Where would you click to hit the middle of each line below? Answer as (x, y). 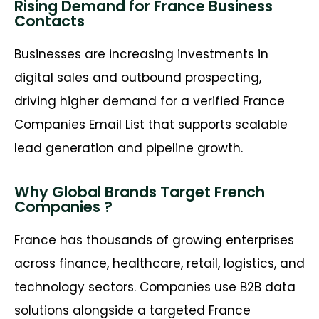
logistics (249, 264)
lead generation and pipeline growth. (129, 148)
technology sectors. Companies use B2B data (155, 287)
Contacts (49, 21)
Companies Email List (79, 124)
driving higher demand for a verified (129, 101)
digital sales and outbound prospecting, (138, 77)
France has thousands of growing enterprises (154, 240)
